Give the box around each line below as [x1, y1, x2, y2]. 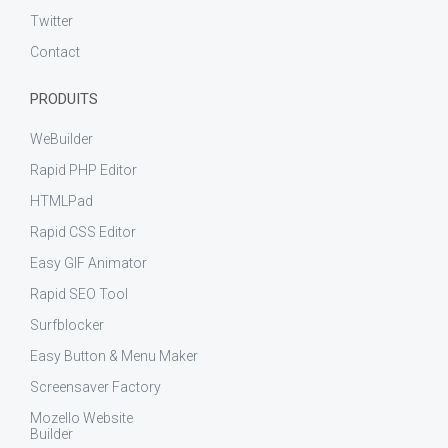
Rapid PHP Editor [30, 162, 137, 178]
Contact [30, 44, 80, 60]
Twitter [30, 13, 73, 29]
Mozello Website [30, 410, 133, 426]
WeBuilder [30, 131, 93, 147]
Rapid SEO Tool [30, 286, 128, 302]
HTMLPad [30, 193, 93, 209]
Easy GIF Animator [30, 255, 147, 271]
